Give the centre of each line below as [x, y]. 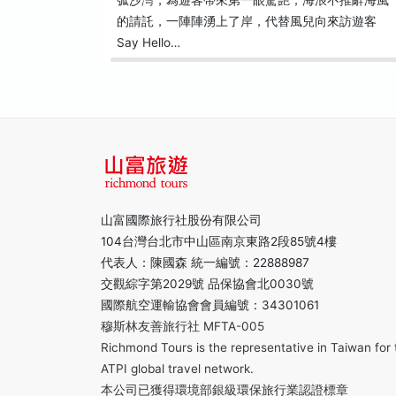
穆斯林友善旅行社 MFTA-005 [183, 326]
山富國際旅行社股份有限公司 [181, 220]
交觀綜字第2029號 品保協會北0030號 [207, 284]
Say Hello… [148, 42]
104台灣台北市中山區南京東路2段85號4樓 [219, 241]
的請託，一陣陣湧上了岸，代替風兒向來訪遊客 [247, 21]
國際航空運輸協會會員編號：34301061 [210, 305]
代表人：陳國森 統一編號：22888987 [205, 263]
